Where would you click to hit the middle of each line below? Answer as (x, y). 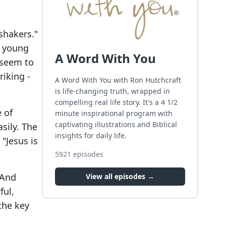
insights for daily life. (91, 135)
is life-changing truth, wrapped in (112, 91)
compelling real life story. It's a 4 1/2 (116, 102)
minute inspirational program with (114, 113)
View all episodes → (120, 176)
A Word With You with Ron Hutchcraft (118, 80)
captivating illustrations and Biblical (116, 124)
